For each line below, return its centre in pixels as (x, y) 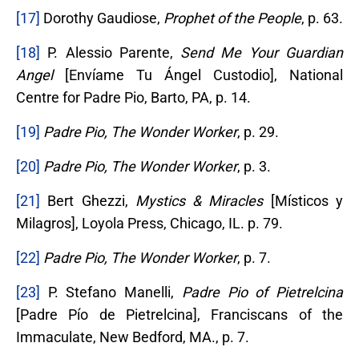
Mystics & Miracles (203, 200)
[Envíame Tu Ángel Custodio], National (198, 75)
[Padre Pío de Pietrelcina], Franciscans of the (179, 314)
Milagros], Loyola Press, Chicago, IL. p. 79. (149, 223)
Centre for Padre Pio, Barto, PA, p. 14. (133, 97)
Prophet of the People (232, 18)
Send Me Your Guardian (262, 52)
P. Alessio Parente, (111, 52)
